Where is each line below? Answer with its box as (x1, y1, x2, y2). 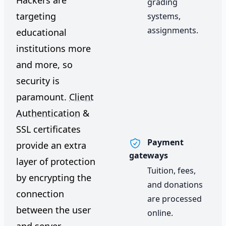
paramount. (16, 91, 69, 103)
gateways (129, 149, 168, 161)
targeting (16, 10, 56, 22)
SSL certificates (16, 123, 81, 135)
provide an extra (16, 139, 86, 151)
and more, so (16, 59, 73, 71)
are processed (147, 193, 202, 204)
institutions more (16, 42, 91, 54)
